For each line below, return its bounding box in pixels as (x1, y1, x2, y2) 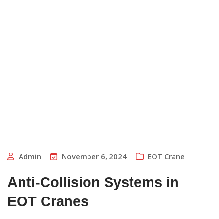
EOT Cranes (7, 194, 88, 210)
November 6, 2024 (62, 152, 127, 162)
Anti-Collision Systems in (7, 175, 179, 191)
